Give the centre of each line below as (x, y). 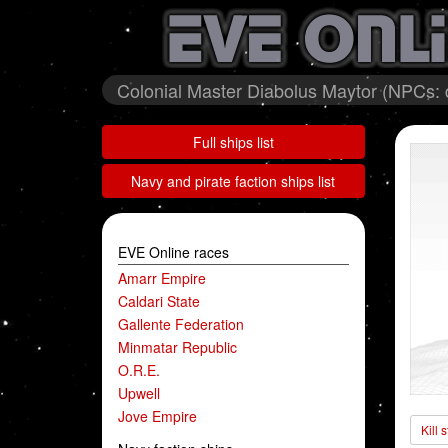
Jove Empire (157, 416)
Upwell (139, 393)
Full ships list (233, 142)
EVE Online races (173, 252)
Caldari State (159, 301)
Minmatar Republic (177, 347)
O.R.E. (139, 370)
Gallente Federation (181, 324)
